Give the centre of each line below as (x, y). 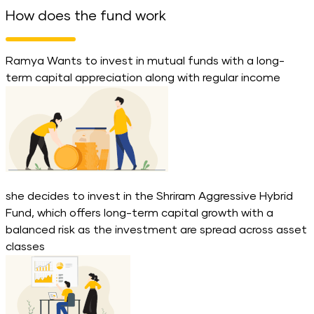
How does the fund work (86, 16)
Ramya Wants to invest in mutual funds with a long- (145, 61)
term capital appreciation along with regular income (143, 77)
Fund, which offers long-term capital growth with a (139, 213)
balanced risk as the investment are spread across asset (156, 230)
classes (25, 246)
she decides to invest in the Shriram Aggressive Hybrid (149, 196)
